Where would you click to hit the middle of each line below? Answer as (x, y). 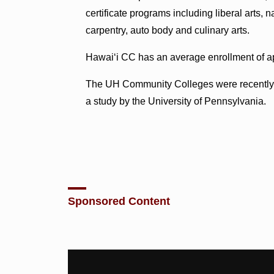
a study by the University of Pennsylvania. (176, 101)
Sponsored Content (119, 201)
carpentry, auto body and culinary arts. (168, 30)
